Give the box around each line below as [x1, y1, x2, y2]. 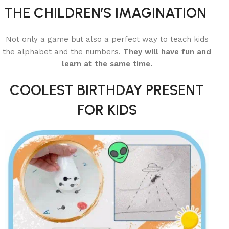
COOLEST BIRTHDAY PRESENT [10, 81, 204, 99]
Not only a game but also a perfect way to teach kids [5, 35, 209, 44]
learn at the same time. [61, 59, 152, 68]
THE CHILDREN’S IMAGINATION [4, 4, 210, 21]
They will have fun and [123, 47, 212, 56]
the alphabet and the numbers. [3, 47, 124, 56]
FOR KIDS [77, 101, 137, 119]
